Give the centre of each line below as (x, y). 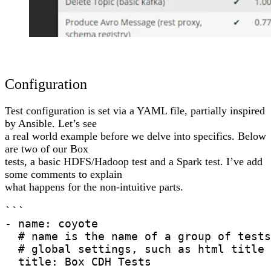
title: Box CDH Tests (78, 261)
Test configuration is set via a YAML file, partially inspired (135, 110)
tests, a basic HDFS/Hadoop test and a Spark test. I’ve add (134, 161)
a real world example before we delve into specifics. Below (135, 136)
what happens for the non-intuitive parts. (94, 187)
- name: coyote (51, 223)
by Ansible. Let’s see (51, 123)
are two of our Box (47, 149)
